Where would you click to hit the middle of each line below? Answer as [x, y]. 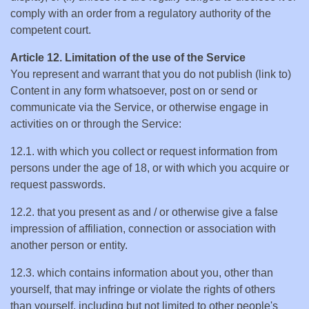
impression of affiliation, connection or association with [143, 229]
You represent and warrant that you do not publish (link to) [151, 74]
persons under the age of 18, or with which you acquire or [150, 168]
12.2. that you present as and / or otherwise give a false [144, 212]
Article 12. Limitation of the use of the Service [128, 58]
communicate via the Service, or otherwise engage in [139, 107]
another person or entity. [69, 245]
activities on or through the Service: [96, 124]
